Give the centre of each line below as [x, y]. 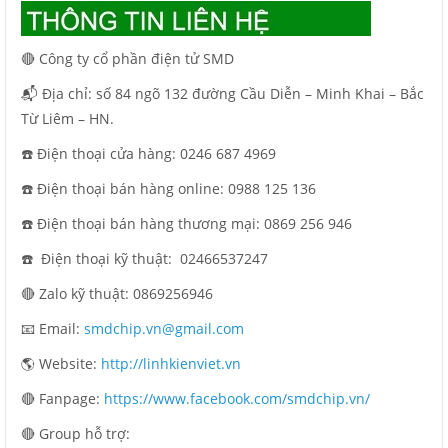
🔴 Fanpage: [62, 398]
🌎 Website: [61, 363]
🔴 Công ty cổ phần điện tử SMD [127, 58]
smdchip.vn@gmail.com [164, 328]
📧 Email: [52, 328]
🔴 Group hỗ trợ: [75, 433]
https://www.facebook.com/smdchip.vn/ [237, 398]
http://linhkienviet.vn [171, 363]
